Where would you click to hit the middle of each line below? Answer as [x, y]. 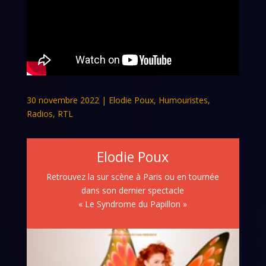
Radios [39, 113]
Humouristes [183, 100]
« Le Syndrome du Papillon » [133, 204]
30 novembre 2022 [63, 100]
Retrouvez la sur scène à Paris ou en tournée [133, 176]
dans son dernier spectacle [133, 190]
